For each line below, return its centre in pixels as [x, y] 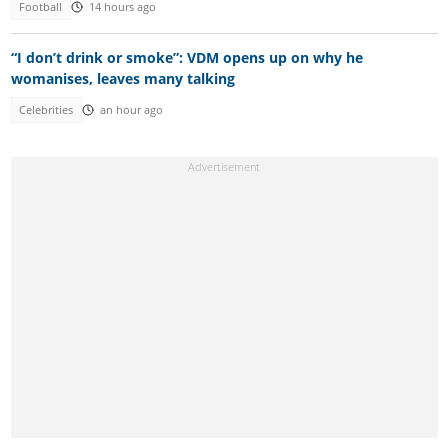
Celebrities [46, 110]
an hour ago [131, 110]
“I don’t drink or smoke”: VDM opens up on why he [186, 58]
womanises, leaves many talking [122, 79]
